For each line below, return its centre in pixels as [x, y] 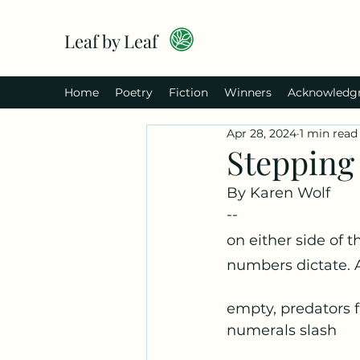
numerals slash [282, 330]
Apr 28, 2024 [262, 133]
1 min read [329, 133]
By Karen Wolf [278, 193]
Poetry [134, 92]
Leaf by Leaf [111, 41]
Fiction [188, 92]
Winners [248, 92]
